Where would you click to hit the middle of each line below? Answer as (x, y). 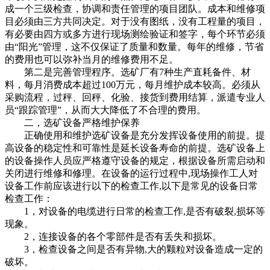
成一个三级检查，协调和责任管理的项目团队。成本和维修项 (135, 8)
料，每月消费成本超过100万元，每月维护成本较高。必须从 (133, 84)
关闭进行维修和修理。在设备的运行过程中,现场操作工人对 (131, 173)
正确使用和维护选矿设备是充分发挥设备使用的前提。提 (135, 135)
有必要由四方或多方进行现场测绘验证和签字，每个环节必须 (135, 34)
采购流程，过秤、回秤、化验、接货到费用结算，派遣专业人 (135, 97)
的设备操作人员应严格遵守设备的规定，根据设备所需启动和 (135, 160)
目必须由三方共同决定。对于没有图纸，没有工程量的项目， (135, 21)
